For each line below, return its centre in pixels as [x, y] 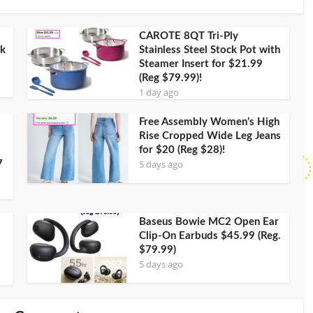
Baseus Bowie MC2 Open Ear [209, 221]
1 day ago [159, 92]
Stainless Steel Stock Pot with [210, 50]
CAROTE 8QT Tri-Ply [189, 36]
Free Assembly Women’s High [209, 122]
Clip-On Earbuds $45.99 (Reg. [210, 235]
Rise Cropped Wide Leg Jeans [210, 136]
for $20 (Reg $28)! [182, 150]
